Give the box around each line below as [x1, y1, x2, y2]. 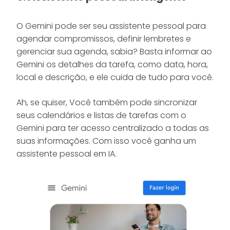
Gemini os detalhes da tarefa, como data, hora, [16, 59, 208, 70]
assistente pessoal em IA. [16, 148, 117, 160]
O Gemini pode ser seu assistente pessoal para [16, 20, 206, 32]
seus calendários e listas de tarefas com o [16, 109, 186, 121]
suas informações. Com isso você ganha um [16, 135, 196, 147]
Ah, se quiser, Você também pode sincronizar [16, 97, 197, 108]
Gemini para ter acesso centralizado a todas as [16, 122, 209, 134]
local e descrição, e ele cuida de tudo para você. [16, 71, 214, 83]
